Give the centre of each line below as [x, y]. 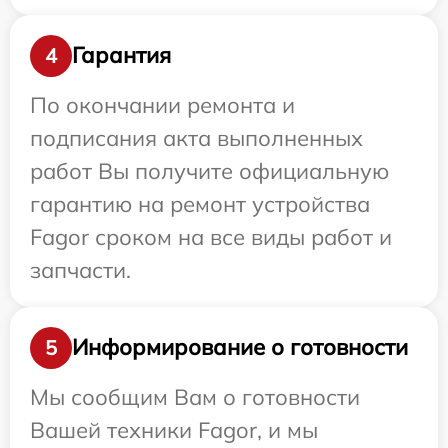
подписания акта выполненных [196, 137]
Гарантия [121, 55]
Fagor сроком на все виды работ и [211, 236]
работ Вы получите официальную [209, 170]
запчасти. [80, 269]
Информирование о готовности [240, 347]
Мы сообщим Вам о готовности [195, 396]
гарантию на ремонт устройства [200, 203]
